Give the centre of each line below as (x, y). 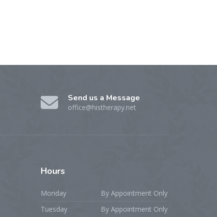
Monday (53, 193)
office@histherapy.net (102, 108)
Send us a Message (104, 98)
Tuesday (54, 209)
